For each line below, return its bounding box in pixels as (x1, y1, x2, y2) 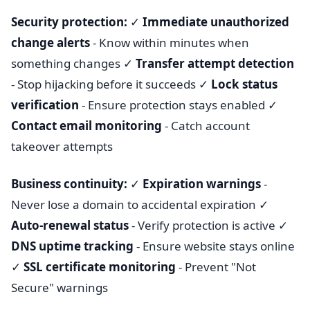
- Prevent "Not (176, 259, 256, 275)
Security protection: (11, 14, 127, 30)
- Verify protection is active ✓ (129, 217, 288, 233)
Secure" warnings (11, 280, 108, 295)
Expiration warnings (143, 176, 261, 192)
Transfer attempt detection (136, 55, 294, 71)
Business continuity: (11, 176, 127, 192)
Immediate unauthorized (143, 14, 289, 30)
